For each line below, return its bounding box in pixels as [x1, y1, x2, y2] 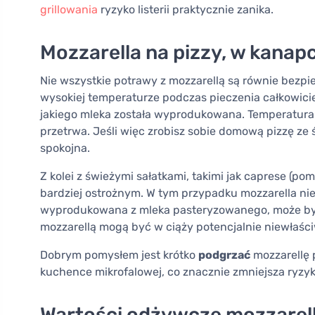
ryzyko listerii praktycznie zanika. [98, 3, 274, 17]
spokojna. [40, 141, 90, 155]
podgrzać [198, 248, 250, 262]
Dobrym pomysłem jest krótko [40, 248, 198, 262]
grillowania [40, 3, 98, 17]
